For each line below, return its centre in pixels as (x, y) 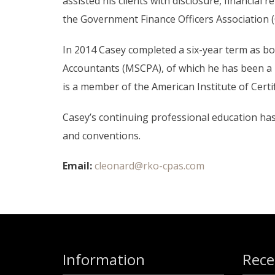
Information (104, 260)
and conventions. (102, 136)
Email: (79, 166)
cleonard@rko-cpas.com (149, 166)
